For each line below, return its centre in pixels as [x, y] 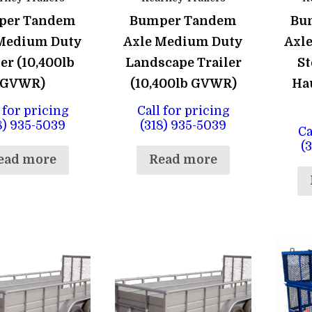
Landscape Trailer [183, 62]
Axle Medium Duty [184, 41]
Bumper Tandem [184, 21]
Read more [184, 160]
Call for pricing [183, 111]
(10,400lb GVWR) [183, 83]
